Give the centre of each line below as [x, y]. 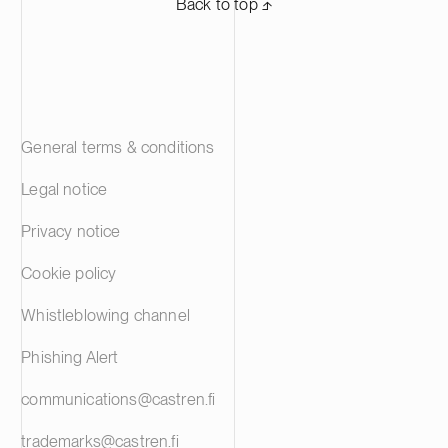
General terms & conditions [118, 147]
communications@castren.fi [118, 399]
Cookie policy [69, 273]
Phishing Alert [70, 357]
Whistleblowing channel [105, 315]
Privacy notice [71, 231]
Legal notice [64, 189]
